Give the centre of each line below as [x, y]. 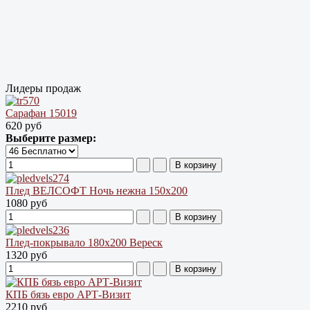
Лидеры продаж [43, 88]
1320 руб [26, 255]
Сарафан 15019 [41, 113]
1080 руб [26, 203]
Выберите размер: [51, 138]
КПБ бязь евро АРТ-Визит [68, 294]
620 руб [24, 125]
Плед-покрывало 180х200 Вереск [84, 242]
